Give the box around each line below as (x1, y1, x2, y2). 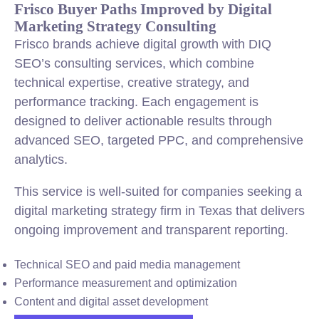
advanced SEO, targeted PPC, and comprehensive (14, 133, 303, 147)
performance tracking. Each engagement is (14, 95, 258, 109)
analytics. (14, 152, 68, 167)
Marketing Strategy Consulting (14, 18, 216, 34)
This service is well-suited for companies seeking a (14, 184, 302, 199)
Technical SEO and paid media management (14, 258, 240, 271)
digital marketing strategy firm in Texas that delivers (14, 204, 305, 218)
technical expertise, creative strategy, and (14, 75, 249, 90)
